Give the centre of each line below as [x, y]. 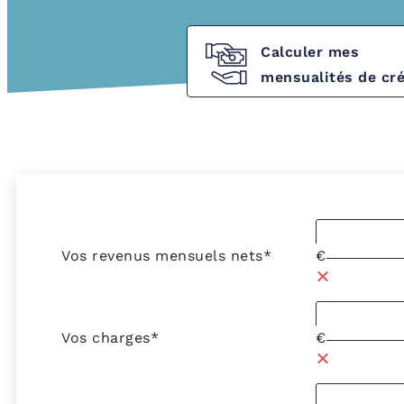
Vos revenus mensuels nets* [166, 255]
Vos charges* [110, 337]
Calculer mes [310, 52]
